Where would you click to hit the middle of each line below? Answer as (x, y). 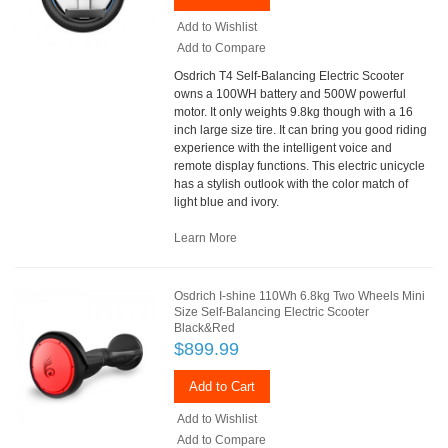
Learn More (206, 237)
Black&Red (205, 327)
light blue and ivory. (227, 201)
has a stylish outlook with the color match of (291, 183)
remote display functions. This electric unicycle (300, 165)
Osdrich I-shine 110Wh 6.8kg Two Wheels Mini (300, 295)
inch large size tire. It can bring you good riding (301, 129)
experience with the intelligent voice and (283, 147)
